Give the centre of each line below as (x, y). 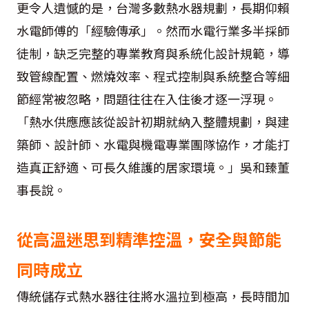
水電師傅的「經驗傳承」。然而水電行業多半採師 (153, 30)
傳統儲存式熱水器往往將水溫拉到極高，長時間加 (153, 296)
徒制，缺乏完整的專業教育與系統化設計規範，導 (153, 53)
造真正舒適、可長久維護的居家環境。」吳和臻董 (153, 167)
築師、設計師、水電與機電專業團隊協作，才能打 (153, 144)
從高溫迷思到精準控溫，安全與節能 (149, 239)
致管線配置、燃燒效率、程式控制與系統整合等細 (153, 76)
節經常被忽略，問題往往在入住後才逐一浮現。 (147, 98)
